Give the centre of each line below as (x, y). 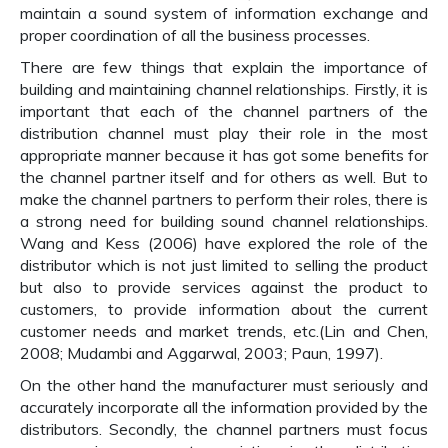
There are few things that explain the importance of (224, 67)
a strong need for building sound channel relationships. (224, 221)
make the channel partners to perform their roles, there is (224, 199)
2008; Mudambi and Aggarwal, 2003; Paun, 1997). (201, 353)
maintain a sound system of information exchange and (224, 13)
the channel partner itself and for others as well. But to (224, 177)
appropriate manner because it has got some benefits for (224, 155)
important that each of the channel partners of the (224, 111)
